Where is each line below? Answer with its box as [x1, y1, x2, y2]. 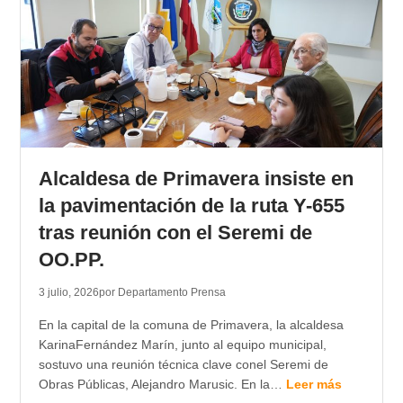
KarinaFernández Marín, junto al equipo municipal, [38, 337, 327, 353]
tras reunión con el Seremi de [38, 221, 312, 245]
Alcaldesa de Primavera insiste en [38, 167, 354, 191]
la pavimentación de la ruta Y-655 [38, 194, 345, 218]
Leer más [285, 377, 342, 392]
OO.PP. [38, 248, 104, 272]
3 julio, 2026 [38, 286, 99, 300]
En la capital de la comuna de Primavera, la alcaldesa [38, 318, 344, 333]
